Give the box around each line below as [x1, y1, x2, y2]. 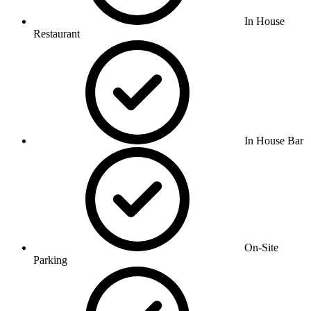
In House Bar [244, 134, 303, 146]
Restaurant [33, 27, 80, 40]
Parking [33, 253, 67, 266]
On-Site [244, 241, 278, 253]
